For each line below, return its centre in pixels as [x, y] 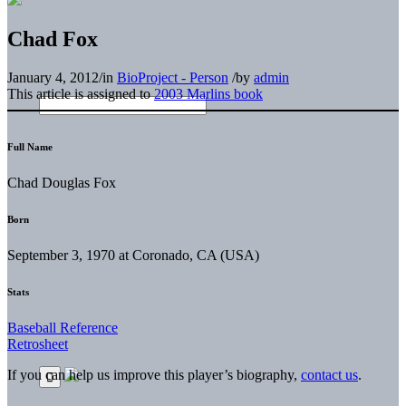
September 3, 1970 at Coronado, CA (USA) [133, 255]
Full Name [30, 146]
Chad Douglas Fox [62, 182]
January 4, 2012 [53, 77]
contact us [329, 374]
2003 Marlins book [208, 93]
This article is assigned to [81, 93]
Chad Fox [53, 39]
